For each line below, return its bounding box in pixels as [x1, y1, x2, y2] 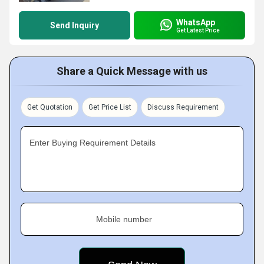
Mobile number [96, 214, 152, 224]
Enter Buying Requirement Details [29, 138, 156, 147]
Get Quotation [27, 103, 72, 111]
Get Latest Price [176, 27, 220, 34]
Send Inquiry [50, 21, 99, 30]
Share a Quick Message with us [57, 65, 207, 77]
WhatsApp [176, 17, 215, 27]
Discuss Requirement [147, 103, 219, 111]
